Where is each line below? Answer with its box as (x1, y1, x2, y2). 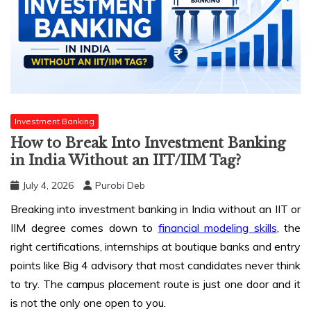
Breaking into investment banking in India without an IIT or (10, 202, 301, 217)
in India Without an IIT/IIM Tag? (10, 152, 241, 169)
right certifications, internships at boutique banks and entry (10, 239, 301, 254)
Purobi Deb (95, 179, 145, 192)
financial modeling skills (158, 221, 277, 235)
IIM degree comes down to (10, 221, 158, 235)
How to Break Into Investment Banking (10, 135, 285, 152)
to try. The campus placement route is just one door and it (10, 277, 301, 292)
